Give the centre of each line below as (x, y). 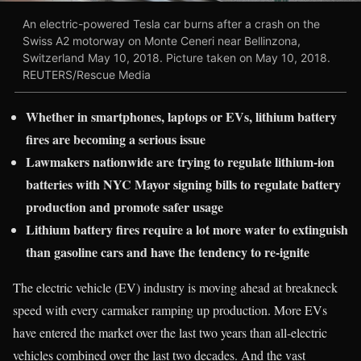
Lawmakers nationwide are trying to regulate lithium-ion (180, 161)
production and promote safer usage (124, 206)
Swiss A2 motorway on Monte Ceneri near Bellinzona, (162, 41)
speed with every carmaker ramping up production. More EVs (170, 309)
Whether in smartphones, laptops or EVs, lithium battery (181, 116)
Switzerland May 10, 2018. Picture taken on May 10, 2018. (176, 58)
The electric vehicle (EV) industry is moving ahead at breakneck (175, 287)
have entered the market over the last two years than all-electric (170, 332)
